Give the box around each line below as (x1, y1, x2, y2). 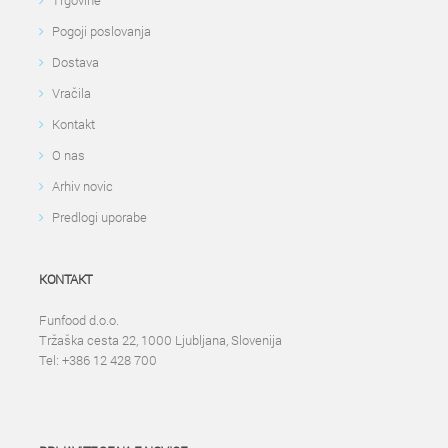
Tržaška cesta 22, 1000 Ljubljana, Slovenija (39, 331, 282, 349)
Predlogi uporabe (52, 208, 147, 226)
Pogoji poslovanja (52, 22, 151, 40)
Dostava (52, 53, 99, 71)
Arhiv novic (52, 177, 113, 195)
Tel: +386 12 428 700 (39, 351, 157, 369)
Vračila (52, 84, 91, 102)
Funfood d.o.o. (39, 311, 119, 329)
